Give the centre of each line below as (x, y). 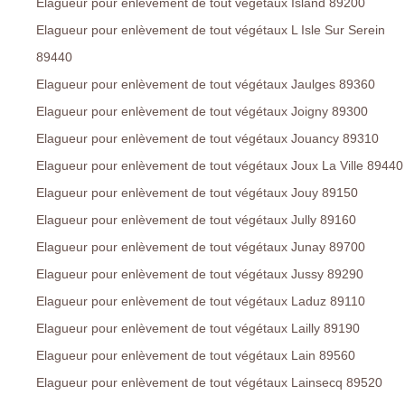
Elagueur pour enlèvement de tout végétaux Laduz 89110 (201, 301)
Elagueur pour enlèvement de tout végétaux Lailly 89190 (198, 329)
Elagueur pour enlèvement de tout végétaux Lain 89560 (196, 356)
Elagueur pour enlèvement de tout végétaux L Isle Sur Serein (211, 30)
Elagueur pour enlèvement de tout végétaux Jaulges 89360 (206, 85)
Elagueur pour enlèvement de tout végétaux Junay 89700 (201, 247)
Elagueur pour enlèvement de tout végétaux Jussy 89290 (200, 274)
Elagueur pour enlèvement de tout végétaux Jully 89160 (196, 220)
